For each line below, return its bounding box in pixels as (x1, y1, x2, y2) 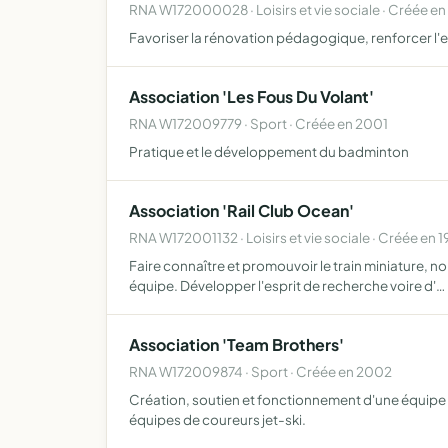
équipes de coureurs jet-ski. (129, 411, 306, 428)
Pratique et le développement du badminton (129, 143, 409, 160)
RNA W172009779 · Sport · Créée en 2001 (129, 115, 388, 132)
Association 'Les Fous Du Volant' (129, 86, 374, 107)
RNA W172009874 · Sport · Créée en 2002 (129, 363, 392, 380)
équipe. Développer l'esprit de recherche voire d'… (129, 277, 445, 294)
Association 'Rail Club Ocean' (129, 200, 354, 221)
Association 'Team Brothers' (129, 334, 344, 355)
